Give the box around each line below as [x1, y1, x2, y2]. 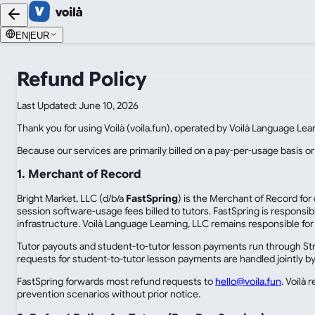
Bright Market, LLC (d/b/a [17, 192, 126, 205]
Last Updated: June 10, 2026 [17, 98, 139, 112]
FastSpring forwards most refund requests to [17, 275, 215, 288]
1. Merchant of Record [17, 166, 141, 181]
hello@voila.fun [215, 275, 281, 288]
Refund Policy [17, 66, 147, 91]
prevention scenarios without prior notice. [17, 288, 200, 301]
